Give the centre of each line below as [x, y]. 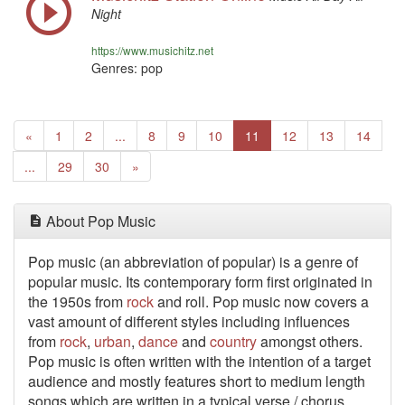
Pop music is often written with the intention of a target [199, 361]
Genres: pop [127, 68]
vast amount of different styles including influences [189, 321]
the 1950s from [77, 301]
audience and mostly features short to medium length [197, 381]
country [233, 341]
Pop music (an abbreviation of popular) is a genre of [193, 262]
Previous [57, 135]
